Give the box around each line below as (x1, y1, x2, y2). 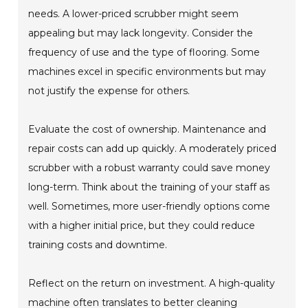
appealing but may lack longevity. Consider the (28, 27, 254, 40)
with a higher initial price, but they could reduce (28, 219, 256, 232)
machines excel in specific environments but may (28, 65, 267, 78)
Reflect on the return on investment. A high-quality (28, 277, 276, 290)
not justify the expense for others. (28, 85, 190, 98)
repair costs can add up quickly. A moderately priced (28, 142, 277, 155)
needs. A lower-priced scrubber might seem (28, 8, 239, 21)
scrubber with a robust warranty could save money (28, 162, 271, 175)
